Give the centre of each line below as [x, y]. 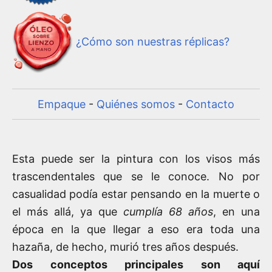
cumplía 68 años [168, 212]
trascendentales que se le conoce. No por [136, 177]
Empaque [62, 104]
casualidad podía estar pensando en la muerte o [136, 194]
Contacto [210, 104]
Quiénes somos [136, 104]
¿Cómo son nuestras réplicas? [153, 41]
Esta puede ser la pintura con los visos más [136, 159]
